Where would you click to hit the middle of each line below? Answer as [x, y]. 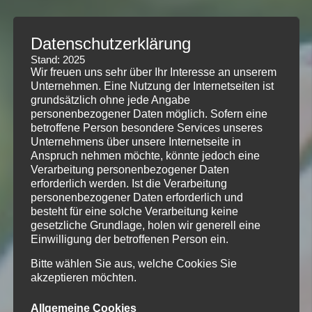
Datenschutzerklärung [110, 44]
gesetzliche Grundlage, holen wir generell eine [145, 226]
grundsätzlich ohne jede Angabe [110, 100]
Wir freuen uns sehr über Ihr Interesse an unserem [153, 72]
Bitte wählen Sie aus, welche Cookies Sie [133, 264]
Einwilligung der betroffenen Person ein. [129, 240]
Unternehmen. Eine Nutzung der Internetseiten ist [152, 86]
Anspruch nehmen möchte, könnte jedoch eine [145, 156]
